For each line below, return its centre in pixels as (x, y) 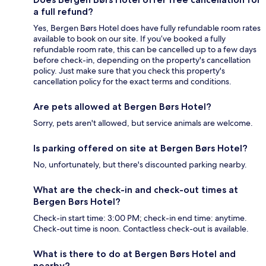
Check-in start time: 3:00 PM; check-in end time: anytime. (140, 218)
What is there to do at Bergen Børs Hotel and (134, 254)
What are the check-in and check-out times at (136, 189)
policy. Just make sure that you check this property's (129, 70)
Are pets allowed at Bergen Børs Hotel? (122, 106)
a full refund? (63, 11)
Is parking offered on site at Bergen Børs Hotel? (140, 148)
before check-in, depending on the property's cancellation (142, 60)
